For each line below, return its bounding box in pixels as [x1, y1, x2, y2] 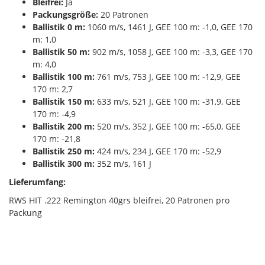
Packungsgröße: [33, 8, 98, 20]
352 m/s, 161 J [95, 157, 151, 169]
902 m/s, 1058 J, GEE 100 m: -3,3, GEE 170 [90, 46, 253, 57]
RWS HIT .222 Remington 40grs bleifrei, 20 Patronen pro [9, 194, 230, 206]
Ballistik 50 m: [33, 46, 90, 57]
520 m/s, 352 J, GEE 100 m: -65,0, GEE [95, 120, 241, 132]
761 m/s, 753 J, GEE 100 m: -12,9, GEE [95, 70, 241, 82]
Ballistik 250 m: [33, 145, 95, 157]
